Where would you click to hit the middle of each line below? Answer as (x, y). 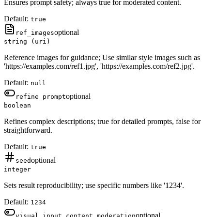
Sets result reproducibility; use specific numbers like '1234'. (94, 186)
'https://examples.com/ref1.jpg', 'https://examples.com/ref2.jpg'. (99, 66)
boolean (17, 106)
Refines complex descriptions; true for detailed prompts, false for (102, 122)
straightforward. (28, 130)
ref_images (35, 33)
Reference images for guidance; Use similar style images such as (102, 58)
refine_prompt (41, 97)
